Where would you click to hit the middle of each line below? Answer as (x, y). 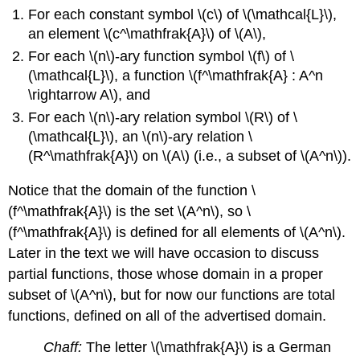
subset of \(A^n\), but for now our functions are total (172, 295)
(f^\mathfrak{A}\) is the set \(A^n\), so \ (130, 211)
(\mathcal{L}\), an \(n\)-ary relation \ (141, 137)
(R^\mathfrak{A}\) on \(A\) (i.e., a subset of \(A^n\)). (190, 156)
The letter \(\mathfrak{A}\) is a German (207, 347)
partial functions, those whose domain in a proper (166, 274)
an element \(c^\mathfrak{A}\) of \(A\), (147, 33)
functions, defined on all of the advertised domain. (168, 315)
